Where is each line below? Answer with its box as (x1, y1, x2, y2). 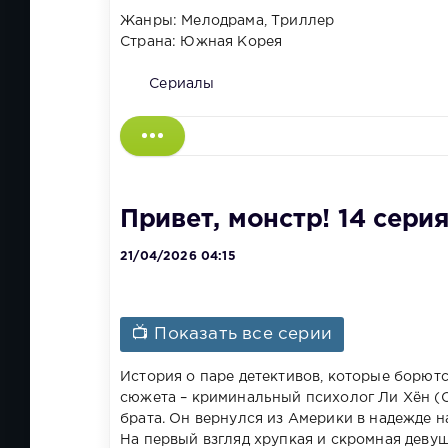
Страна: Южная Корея (120, 35, 283, 48)
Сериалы (149, 77, 215, 90)
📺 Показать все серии (132, 327, 333, 343)
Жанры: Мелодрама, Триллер (120, 14, 335, 27)
